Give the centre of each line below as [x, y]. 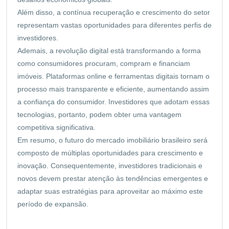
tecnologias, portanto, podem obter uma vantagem [99, 114]
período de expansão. [53, 204]
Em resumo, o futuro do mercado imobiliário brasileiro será [112, 140]
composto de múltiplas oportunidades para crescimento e [110, 153]
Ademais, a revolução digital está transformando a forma [109, 50]
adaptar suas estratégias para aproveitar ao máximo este [110, 191]
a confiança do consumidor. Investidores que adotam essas [113, 101]
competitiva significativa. [56, 127]
